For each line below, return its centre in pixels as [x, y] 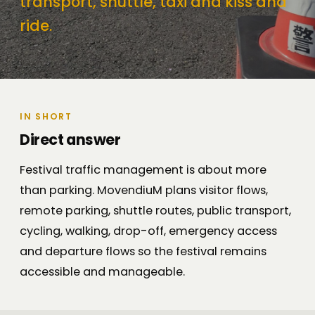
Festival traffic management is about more [143, 170]
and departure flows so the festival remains [143, 252]
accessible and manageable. [102, 272]
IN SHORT [46, 117]
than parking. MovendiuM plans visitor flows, [144, 191]
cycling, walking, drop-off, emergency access [148, 231]
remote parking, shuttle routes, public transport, [155, 211]
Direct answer [70, 140]
